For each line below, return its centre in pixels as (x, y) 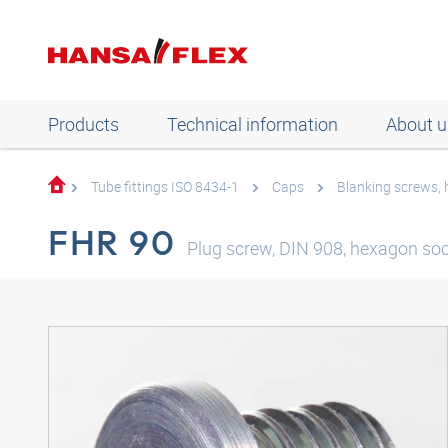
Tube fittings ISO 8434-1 (165, 186)
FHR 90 (112, 242)
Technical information (252, 124)
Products (83, 124)
